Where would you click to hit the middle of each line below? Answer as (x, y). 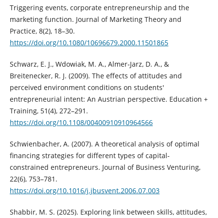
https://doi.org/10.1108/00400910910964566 (81, 122)
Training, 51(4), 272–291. (49, 110)
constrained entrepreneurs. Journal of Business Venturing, (105, 167)
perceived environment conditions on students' (87, 87)
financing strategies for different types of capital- (90, 155)
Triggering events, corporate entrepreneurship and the (99, 7)
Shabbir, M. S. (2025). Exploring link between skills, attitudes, (108, 212)
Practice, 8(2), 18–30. (42, 31)
